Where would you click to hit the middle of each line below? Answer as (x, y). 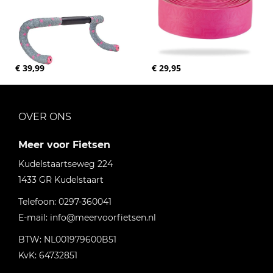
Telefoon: (38, 202)
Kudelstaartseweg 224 (66, 164)
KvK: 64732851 (48, 255)
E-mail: (34, 218)
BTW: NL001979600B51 (67, 239)
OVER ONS (45, 117)
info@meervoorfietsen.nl (103, 218)
